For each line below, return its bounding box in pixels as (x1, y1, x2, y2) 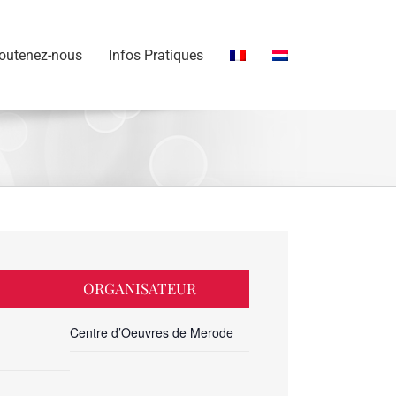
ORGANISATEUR (82, 278, 196, 298)
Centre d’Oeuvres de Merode (69, 324, 233, 341)
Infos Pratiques (109, 47, 203, 64)
